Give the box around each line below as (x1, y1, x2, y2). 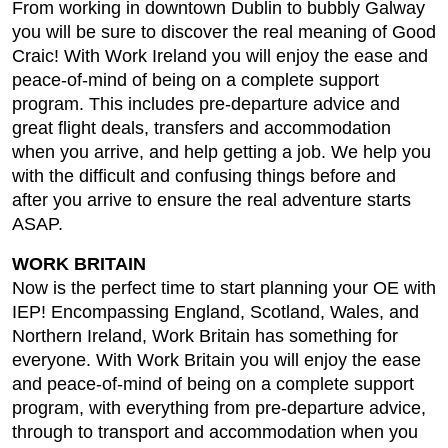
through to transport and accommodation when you (12, 422, 418, 442)
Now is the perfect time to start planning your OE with (12, 278, 436, 298)
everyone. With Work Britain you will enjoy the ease (12, 350, 421, 370)
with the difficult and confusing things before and (12, 166, 396, 186)
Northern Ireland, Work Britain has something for (12, 326, 398, 346)
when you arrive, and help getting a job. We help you (12, 142, 431, 162)
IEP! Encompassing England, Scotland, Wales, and (12, 302, 419, 322)
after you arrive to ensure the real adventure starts (12, 190, 411, 210)
